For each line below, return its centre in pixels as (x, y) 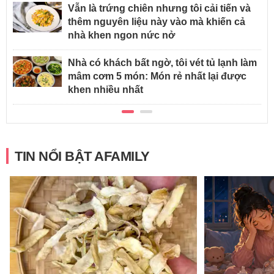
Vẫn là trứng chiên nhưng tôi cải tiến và (159, 9)
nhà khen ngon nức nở (121, 35)
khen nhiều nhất (106, 90)
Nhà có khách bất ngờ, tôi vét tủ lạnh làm (162, 63)
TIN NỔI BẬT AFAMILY (82, 157)
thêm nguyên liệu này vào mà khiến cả (157, 22)
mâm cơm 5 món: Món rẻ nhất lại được (157, 76)
